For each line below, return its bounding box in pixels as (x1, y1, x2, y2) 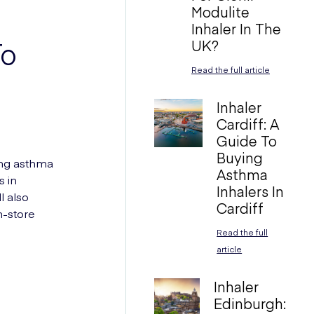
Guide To (217, 131, 278, 150)
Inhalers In (217, 182, 285, 200)
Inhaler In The (191, 19, 281, 38)
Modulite (191, 2, 250, 21)
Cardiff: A (217, 114, 280, 133)
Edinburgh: (213, 294, 286, 313)
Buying (217, 148, 264, 167)
